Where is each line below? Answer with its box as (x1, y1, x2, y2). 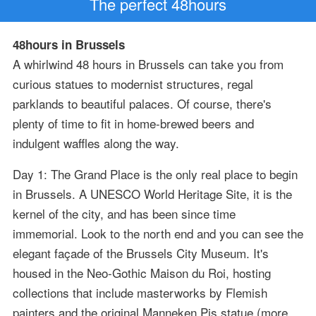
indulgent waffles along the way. (12, 134, 179, 152)
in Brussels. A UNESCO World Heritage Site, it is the (12, 185, 292, 203)
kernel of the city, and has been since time (12, 205, 236, 223)
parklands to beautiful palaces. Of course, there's (12, 95, 272, 113)
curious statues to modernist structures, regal (12, 75, 253, 93)
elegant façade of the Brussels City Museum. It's (12, 244, 269, 262)
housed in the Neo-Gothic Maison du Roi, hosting (12, 264, 271, 282)
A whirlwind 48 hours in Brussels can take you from (12, 55, 284, 73)
